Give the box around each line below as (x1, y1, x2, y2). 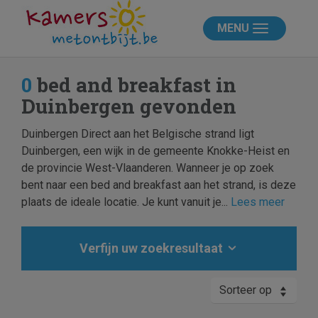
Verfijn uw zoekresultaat (79, 241, 226, 256)
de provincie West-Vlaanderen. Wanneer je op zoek (21, 161, 274, 175)
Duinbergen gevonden (21, 93, 236, 119)
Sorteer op (219, 283, 272, 297)
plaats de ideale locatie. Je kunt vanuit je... (21, 195, 231, 209)
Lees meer (231, 195, 285, 209)
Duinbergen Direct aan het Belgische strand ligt (21, 127, 254, 141)
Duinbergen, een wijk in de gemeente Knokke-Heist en (21, 144, 290, 158)
